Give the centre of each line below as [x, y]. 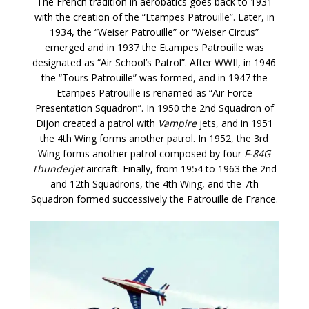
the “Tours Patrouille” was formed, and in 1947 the [154, 77]
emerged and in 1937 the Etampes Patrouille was [154, 47]
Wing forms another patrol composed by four [141, 153]
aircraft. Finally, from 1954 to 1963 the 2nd [180, 168]
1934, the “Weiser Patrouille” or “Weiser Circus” [154, 32]
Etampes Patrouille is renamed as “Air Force [154, 92]
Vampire [177, 123]
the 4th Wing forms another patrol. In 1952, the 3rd [154, 138]
